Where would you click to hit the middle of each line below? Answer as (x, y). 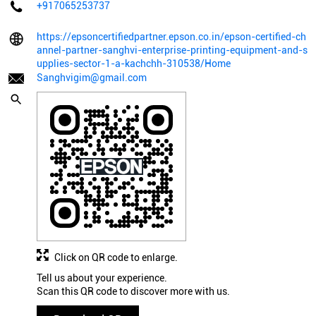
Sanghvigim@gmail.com (92, 78)
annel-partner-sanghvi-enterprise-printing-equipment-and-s (172, 50)
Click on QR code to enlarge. (116, 258)
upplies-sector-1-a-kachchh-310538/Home (134, 64)
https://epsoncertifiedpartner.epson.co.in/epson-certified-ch (171, 37)
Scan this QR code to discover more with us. (133, 292)
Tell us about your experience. (102, 278)
